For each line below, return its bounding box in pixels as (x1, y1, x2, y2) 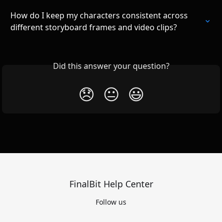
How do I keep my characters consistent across (10, 10, 190, 21)
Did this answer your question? (53, 60, 169, 71)
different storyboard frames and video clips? (10, 22, 177, 33)
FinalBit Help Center (69, 178, 153, 190)
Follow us (96, 197, 126, 207)
